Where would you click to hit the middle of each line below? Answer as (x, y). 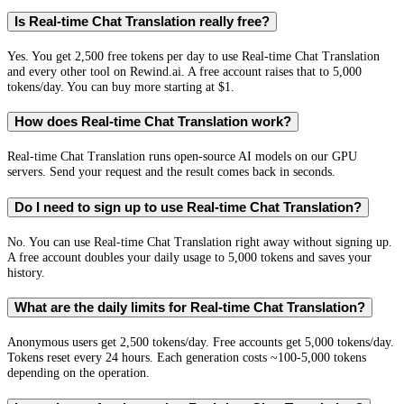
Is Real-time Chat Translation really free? (142, 21)
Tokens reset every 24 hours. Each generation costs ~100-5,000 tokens (187, 357)
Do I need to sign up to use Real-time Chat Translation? (188, 207)
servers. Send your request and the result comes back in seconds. (171, 172)
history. (26, 272)
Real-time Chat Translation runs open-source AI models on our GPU (182, 156)
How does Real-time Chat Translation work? (153, 122)
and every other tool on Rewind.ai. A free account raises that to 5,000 (184, 71)
